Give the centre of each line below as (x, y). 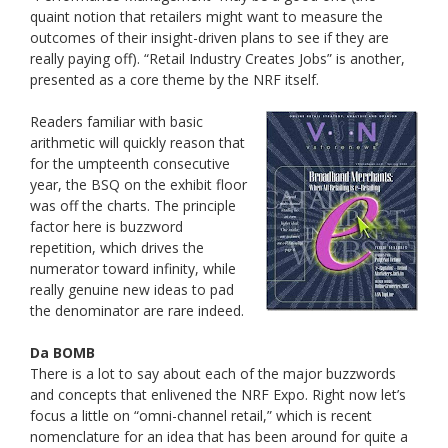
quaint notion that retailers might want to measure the (206, 17)
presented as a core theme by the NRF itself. (174, 80)
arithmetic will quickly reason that (137, 143)
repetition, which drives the (117, 248)
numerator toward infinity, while (133, 269)
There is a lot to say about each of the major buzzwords (213, 374)
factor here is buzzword (106, 227)
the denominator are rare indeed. (137, 311)
